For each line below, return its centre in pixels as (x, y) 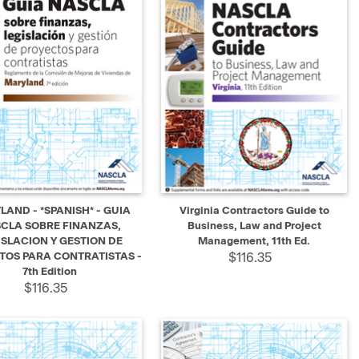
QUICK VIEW (206, 205)
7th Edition (50, 272)
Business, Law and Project (254, 226)
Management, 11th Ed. (254, 241)
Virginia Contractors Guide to (254, 211)
